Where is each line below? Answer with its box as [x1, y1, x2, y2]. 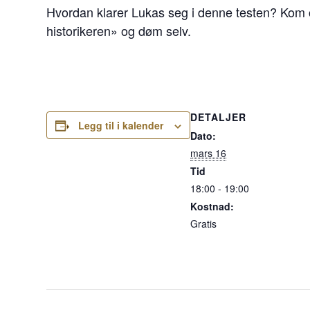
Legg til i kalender [78, 118, 164, 132]
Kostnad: [190, 199, 235, 213]
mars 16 [190, 146, 227, 160]
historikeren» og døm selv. [46, 21, 192, 39]
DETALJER [190, 110, 247, 124]
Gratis [190, 217, 217, 230]
